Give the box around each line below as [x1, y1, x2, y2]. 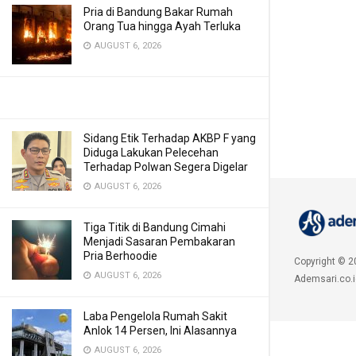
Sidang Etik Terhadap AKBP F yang [83, 132, 256, 145]
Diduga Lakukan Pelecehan [83, 146, 219, 159]
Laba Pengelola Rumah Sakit [83, 310, 227, 323]
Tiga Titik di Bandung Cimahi [83, 221, 226, 234]
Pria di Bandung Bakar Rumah [83, 6, 233, 18]
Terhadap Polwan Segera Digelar [83, 161, 248, 173]
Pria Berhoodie [83, 250, 157, 262]
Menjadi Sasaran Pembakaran [83, 235, 235, 248]
